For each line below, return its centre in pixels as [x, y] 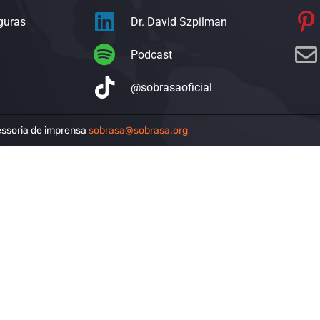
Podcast [151, 54]
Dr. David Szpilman [179, 21]
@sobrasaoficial [171, 87]
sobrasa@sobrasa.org [138, 130]
